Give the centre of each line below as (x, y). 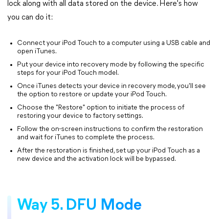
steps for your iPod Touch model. (68, 73)
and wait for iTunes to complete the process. (86, 138)
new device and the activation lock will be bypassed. (97, 159)
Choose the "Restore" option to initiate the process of (101, 108)
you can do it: (30, 18)
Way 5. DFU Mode (79, 206)
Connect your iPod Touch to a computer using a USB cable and (114, 43)
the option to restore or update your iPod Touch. (92, 95)
